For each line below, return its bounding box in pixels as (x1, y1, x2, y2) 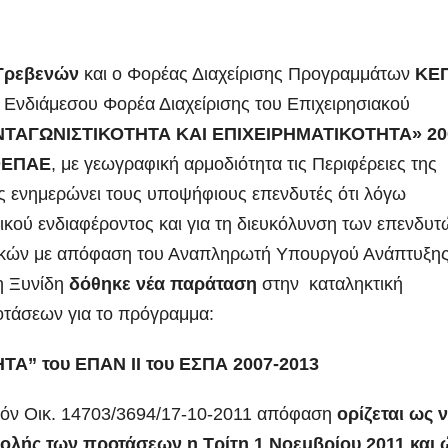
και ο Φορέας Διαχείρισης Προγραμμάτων (79, 63, 415, 84)
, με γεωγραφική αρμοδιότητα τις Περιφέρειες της (51, 153, 442, 174)
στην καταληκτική (257, 273, 403, 294)
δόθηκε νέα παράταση (69, 273, 257, 294)
